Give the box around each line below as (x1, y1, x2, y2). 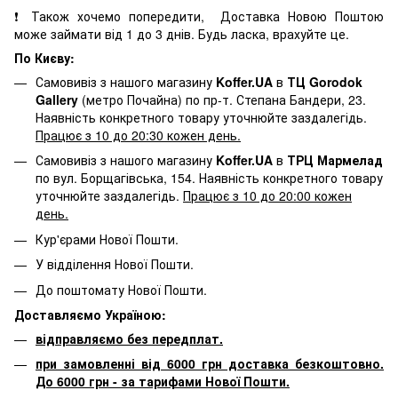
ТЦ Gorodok (287, 73, 362, 92)
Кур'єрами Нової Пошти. (36, 229, 179, 248)
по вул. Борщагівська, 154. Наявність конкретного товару (36, 169, 383, 187)
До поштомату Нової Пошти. (36, 280, 207, 298)
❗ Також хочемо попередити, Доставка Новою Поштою (14, 7, 384, 26)
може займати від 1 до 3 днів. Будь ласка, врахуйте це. (14, 25, 349, 44)
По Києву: (14, 49, 75, 68)
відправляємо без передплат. (36, 330, 223, 347)
